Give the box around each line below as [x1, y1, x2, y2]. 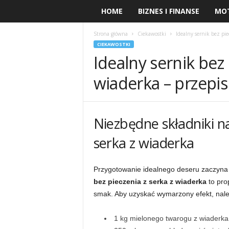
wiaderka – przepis [93, 72, 227, 94]
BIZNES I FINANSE [138, 6, 199, 16]
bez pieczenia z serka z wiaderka [93, 177, 207, 186]
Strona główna [93, 30, 128, 37]
